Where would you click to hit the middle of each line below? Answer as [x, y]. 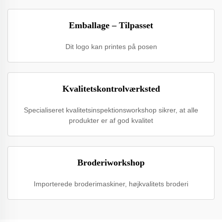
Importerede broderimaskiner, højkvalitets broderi [111, 184]
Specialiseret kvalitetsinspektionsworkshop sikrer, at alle [111, 110]
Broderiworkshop [111, 163]
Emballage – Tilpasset [111, 25]
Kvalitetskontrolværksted [111, 89]
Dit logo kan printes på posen [111, 47]
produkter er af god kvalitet [111, 120]
